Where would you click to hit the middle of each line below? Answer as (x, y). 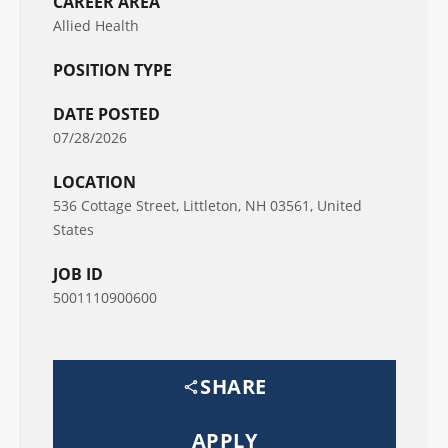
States (73, 229)
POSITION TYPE (112, 70)
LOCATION (94, 182)
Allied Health (96, 25)
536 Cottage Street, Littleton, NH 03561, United (207, 205)
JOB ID (78, 274)
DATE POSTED (106, 114)
